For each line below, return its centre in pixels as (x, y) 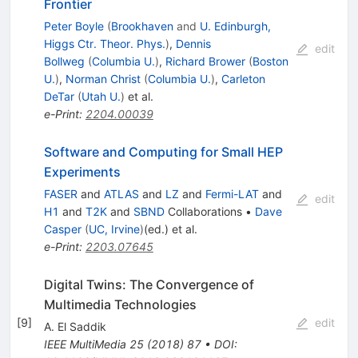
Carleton (243, 79)
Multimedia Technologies (120, 305)
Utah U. (101, 97)
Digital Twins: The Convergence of (149, 285)
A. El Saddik (75, 327)
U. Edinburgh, (235, 26)
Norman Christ (103, 79)
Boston (270, 62)
